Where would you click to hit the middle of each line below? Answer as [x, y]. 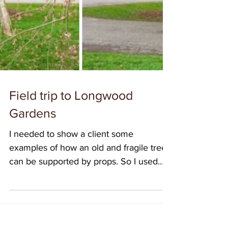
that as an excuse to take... [62, 186]
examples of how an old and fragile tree [88, 158]
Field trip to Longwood [71, 106]
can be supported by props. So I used [65, 172]
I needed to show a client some [71, 145]
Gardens [33, 124]
